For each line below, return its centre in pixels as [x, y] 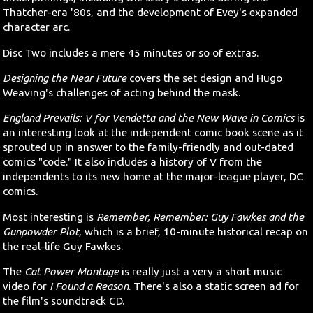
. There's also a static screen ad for [214, 286]
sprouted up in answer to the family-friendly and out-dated [148, 147]
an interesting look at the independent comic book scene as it [153, 133]
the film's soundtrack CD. [64, 301]
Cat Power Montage [72, 272]
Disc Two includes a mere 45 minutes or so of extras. [131, 52]
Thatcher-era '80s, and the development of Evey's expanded [151, 13]
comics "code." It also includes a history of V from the [133, 162]
